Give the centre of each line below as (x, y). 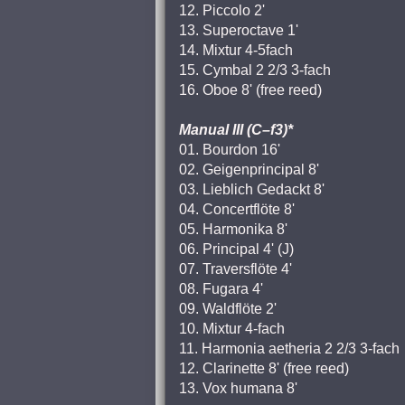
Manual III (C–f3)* (236, 130)
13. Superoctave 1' (239, 30)
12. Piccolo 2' (222, 10)
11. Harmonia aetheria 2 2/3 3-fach (289, 348)
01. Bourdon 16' (230, 150)
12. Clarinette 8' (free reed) (264, 368)
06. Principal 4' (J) (236, 249)
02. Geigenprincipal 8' (249, 170)
